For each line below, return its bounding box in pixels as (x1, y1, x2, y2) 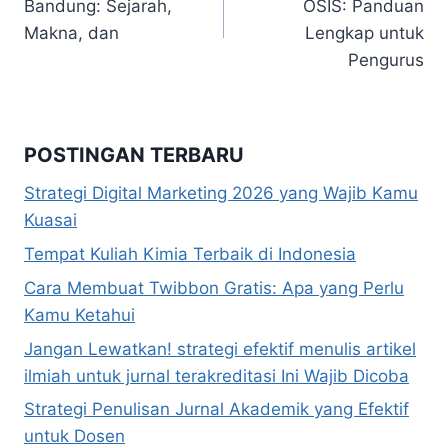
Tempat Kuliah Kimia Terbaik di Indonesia (24, 243, 356, 264)
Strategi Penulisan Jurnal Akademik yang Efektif (24, 399, 409, 420)
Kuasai (24, 210, 77, 231)
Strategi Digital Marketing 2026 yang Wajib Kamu (24, 183, 418, 204)
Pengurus (348, 49, 424, 70)
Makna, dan (24, 22, 119, 43)
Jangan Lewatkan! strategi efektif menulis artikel (24, 338, 416, 359)
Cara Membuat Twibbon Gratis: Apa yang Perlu (24, 277, 404, 298)
